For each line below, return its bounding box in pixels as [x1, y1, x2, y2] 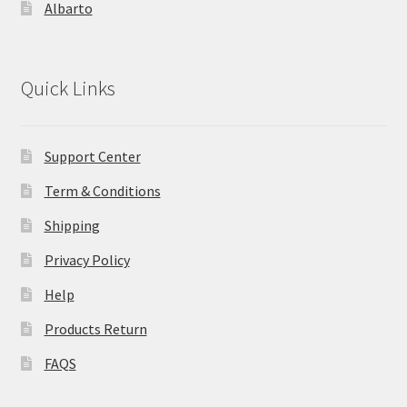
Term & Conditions [44, 182, 161, 201]
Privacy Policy [44, 251, 130, 270]
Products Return [44, 320, 147, 339]
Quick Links [20, 75, 115, 102]
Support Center [44, 147, 141, 166]
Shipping [44, 216, 100, 235]
